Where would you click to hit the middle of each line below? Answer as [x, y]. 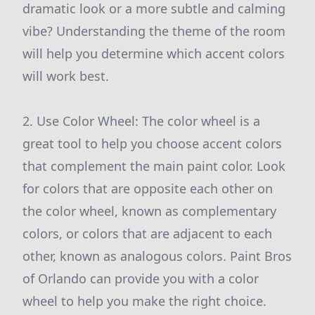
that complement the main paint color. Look [154, 166]
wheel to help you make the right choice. [144, 301]
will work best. [66, 76]
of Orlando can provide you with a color [141, 278]
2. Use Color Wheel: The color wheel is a [141, 121]
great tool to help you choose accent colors [152, 143]
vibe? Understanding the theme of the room [154, 31]
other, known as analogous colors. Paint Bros [157, 256]
